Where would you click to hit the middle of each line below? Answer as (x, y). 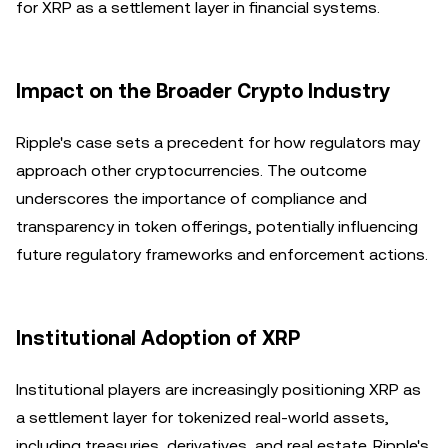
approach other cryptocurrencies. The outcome (191, 170)
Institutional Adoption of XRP (158, 338)
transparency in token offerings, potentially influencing (217, 226)
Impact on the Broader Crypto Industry (203, 91)
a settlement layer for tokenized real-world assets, (202, 417)
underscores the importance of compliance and (191, 198)
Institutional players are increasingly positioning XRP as (218, 389)
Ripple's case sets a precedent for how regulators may (218, 142)
